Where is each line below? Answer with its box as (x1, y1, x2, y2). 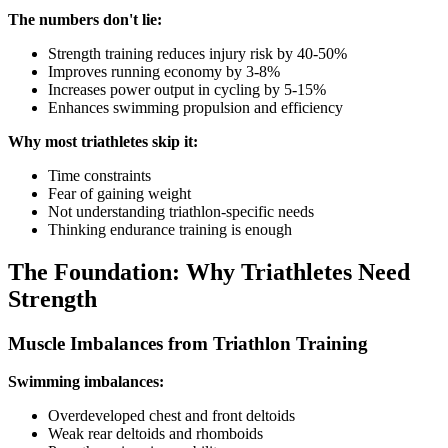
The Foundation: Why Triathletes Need (8, 258, 410, 285)
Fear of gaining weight (48, 184, 191, 202)
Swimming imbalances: (8, 373, 164, 391)
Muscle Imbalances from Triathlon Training (8, 332, 368, 354)
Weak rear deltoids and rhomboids (48, 425, 263, 443)
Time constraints (48, 166, 151, 184)
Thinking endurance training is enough (48, 220, 292, 238)
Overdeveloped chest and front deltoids (48, 407, 295, 425)
